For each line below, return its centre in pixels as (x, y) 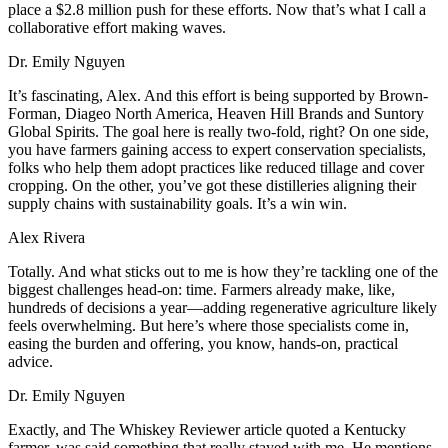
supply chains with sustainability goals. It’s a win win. (177, 204)
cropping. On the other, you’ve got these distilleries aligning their (212, 186)
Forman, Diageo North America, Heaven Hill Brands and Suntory (216, 114)
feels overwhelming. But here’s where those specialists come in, (208, 326)
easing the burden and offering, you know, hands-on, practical (203, 344)
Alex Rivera (46, 238)
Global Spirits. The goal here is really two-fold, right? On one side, (218, 132)
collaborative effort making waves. (117, 28)
